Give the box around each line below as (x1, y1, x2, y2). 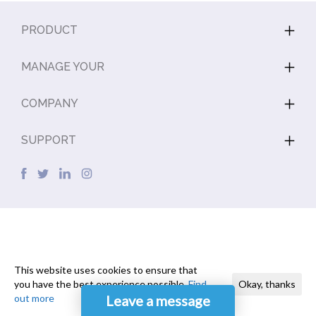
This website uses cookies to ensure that (14, 264, 197, 276)
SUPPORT (21, 133, 76, 147)
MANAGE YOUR (21, 60, 104, 73)
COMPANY (21, 97, 78, 110)
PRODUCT (21, 23, 78, 37)
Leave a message (106, 292, 210, 309)
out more (14, 292, 54, 304)
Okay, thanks (238, 278, 296, 290)
